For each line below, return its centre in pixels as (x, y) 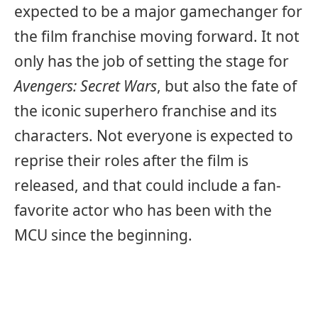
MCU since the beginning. (103, 235)
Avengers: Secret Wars (86, 86)
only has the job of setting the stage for (152, 61)
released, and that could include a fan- (148, 185)
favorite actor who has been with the (143, 210)
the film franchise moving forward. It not (157, 36)
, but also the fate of (227, 86)
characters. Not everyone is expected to (154, 135)
